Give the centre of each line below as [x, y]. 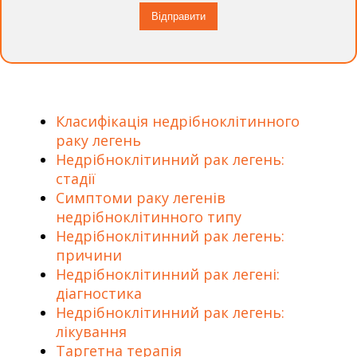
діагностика [99, 293]
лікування [91, 331]
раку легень [98, 140]
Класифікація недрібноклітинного [178, 121]
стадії [76, 178]
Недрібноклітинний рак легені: [168, 274]
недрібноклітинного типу [149, 217]
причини [89, 255]
